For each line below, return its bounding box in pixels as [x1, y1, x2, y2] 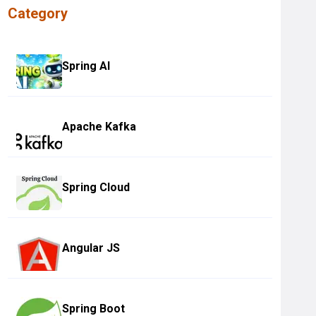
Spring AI [62, 59, 111, 73]
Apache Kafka [62, 120, 137, 133]
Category [8, 5, 68, 22]
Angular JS [62, 241, 121, 255]
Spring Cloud [62, 181, 130, 194]
